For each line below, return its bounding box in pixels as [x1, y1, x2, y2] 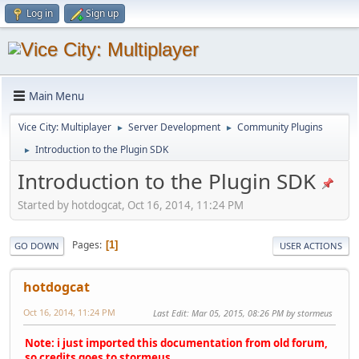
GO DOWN [14, 239, 59, 252]
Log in [26, 6, 53, 20]
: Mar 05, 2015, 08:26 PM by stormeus [187, 306, 333, 319]
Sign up [86, 6, 119, 20]
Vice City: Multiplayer [18, 120, 111, 134]
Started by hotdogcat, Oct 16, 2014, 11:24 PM [18, 197, 244, 212]
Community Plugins [237, 120, 323, 134]
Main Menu [29, 88, 84, 103]
